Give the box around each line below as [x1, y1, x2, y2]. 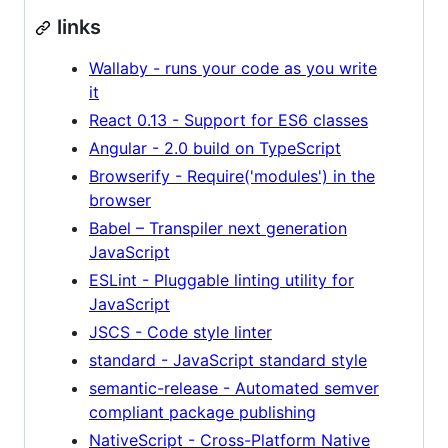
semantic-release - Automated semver [89, 378, 379, 398]
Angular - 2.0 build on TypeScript [89, 138, 341, 158]
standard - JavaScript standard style [89, 350, 367, 370]
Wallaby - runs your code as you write [89, 58, 377, 78]
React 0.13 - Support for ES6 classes [89, 110, 368, 130]
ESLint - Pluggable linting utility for [89, 270, 354, 290]
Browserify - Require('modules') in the [89, 166, 375, 186]
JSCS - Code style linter [89, 322, 272, 342]
